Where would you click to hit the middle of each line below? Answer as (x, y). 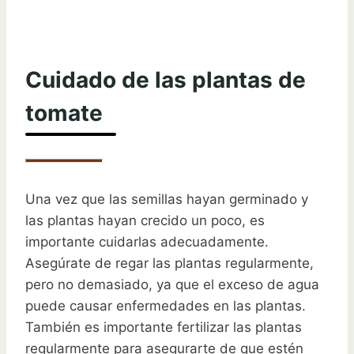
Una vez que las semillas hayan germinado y (167, 200)
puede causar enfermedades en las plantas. (166, 306)
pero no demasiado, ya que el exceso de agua (172, 285)
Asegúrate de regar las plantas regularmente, (169, 264)
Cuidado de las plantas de (166, 80)
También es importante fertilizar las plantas (164, 328)
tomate (64, 113)
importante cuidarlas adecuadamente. (147, 242)
